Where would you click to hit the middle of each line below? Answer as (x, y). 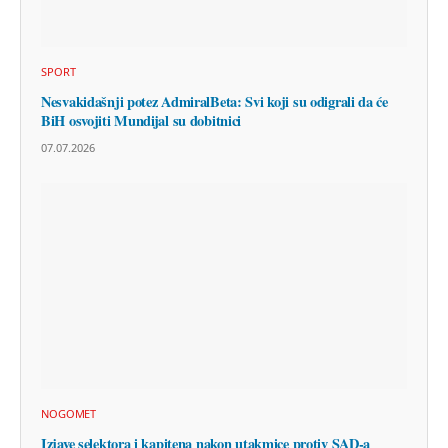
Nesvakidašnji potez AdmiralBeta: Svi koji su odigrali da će (214, 102)
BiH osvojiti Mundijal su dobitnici (141, 121)
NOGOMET (69, 414)
